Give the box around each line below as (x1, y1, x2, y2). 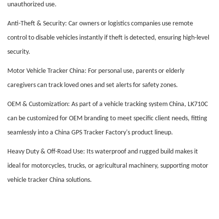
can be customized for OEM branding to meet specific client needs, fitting (7, 115, 207, 123)
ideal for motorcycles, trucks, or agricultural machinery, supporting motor (7, 162, 208, 170)
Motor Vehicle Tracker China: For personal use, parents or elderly (7, 67, 184, 75)
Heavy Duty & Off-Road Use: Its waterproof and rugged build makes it (7, 148, 198, 156)
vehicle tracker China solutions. (7, 176, 92, 184)
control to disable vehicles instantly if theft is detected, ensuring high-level (7, 34, 209, 42)
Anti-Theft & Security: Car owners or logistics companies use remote (7, 20, 193, 28)
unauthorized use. (7, 1, 57, 9)
